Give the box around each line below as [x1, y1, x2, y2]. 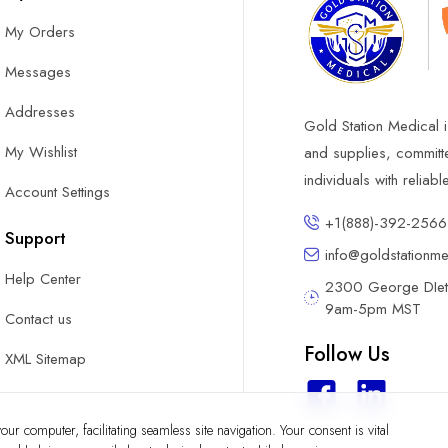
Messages [5, 60, 72, 83]
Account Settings [5, 180, 111, 203]
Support [5, 225, 67, 250]
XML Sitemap [5, 347, 87, 370]
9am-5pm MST [324, 297, 421, 320]
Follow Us [303, 339, 390, 369]
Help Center [5, 267, 82, 290]
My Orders [5, 20, 76, 43]
